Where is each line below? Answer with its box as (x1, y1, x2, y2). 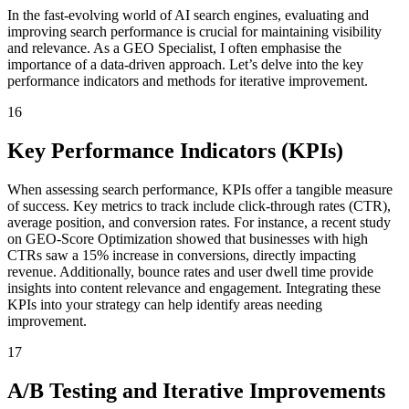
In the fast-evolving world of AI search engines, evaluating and (7, 7, 369, 23)
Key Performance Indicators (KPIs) (7, 138, 343, 163)
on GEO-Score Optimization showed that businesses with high (7, 230, 368, 246)
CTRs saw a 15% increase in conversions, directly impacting (7, 246, 356, 263)
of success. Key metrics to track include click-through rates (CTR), (7, 197, 391, 214)
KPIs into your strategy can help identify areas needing (7, 296, 322, 312)
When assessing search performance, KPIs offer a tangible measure (7, 181, 393, 197)
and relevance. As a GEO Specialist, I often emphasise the (7, 40, 341, 56)
